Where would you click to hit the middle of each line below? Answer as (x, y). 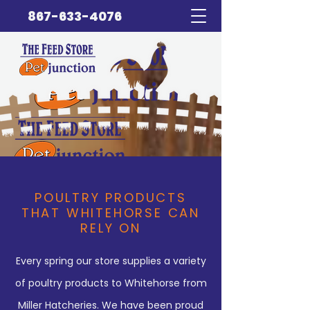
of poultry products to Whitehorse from (111, 283)
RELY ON (111, 228)
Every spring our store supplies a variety (111, 261)
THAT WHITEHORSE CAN (111, 213)
